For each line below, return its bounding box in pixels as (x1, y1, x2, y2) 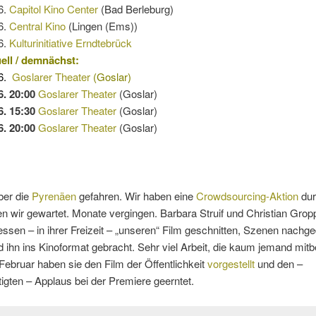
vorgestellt (207, 255, 255, 271)
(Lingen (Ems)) (66, 18, 138, 33)
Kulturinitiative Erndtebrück (9, 35, 133, 50)
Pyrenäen (31, 188, 76, 203)
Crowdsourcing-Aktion (195, 188, 298, 203)
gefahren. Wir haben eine (75, 188, 196, 203)
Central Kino (9, 18, 66, 33)
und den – (254, 255, 303, 271)
